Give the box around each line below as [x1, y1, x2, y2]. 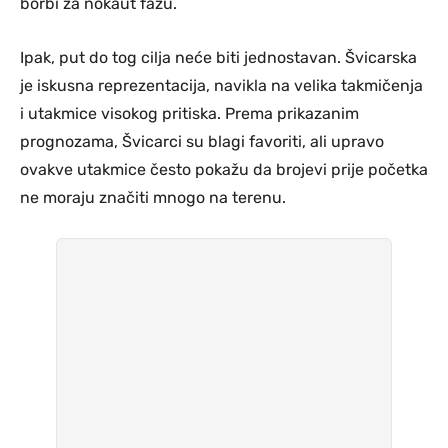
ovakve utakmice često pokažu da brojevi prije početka [20, 159, 428, 179]
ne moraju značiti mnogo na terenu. [20, 187, 286, 207]
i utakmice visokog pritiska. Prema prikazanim [20, 103, 359, 123]
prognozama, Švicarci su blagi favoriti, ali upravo [20, 131, 384, 151]
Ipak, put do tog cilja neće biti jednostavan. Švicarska [20, 47, 417, 67]
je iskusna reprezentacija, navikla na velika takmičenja [20, 75, 423, 95]
